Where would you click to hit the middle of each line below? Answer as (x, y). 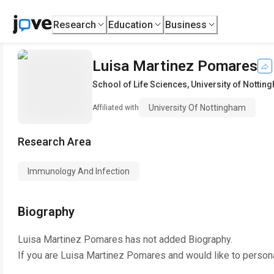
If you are (39, 255)
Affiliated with (116, 108)
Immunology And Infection (79, 171)
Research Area (54, 142)
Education (131, 24)
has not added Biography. (178, 239)
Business (186, 24)
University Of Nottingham (197, 108)
